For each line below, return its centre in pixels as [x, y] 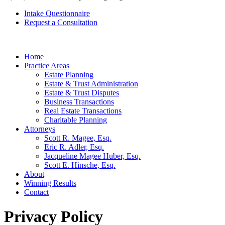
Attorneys [40, 129]
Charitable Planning [76, 120]
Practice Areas [47, 66]
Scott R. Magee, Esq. [78, 138]
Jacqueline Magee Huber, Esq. [92, 156]
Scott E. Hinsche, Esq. [80, 165]
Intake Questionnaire [57, 13]
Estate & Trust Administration [91, 84]
